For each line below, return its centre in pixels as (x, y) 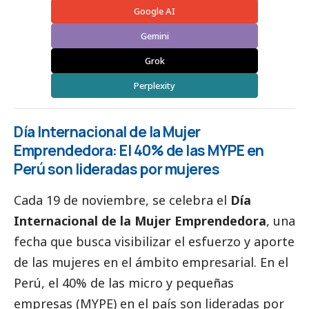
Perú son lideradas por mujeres (117, 169)
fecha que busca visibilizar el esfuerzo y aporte (154, 242)
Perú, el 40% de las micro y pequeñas (124, 283)
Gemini (154, 36)
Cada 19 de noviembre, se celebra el (122, 200)
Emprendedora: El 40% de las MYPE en (139, 151)
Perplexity (154, 86)
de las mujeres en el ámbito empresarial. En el (151, 262)
